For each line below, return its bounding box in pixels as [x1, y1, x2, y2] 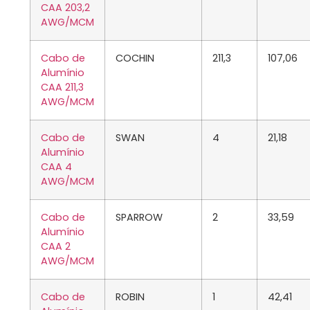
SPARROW [116, 210, 163, 225]
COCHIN [116, 51, 154, 66]
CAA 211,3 [41, 80, 84, 95]
